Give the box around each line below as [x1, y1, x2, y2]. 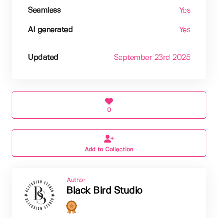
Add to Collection [85, 146, 133, 152]
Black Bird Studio [66, 186, 143, 196]
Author [67, 177, 85, 183]
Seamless [28, 6, 60, 14]
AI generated [28, 26, 73, 34]
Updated [28, 54, 58, 61]
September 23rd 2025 [113, 54, 190, 61]
